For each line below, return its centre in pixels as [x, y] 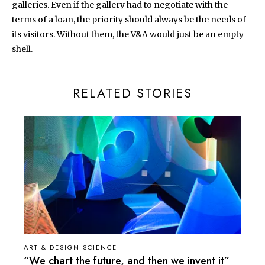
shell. [23, 49]
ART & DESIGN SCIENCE [70, 247]
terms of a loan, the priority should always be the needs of [129, 19]
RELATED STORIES [132, 93]
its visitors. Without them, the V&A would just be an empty [128, 34]
